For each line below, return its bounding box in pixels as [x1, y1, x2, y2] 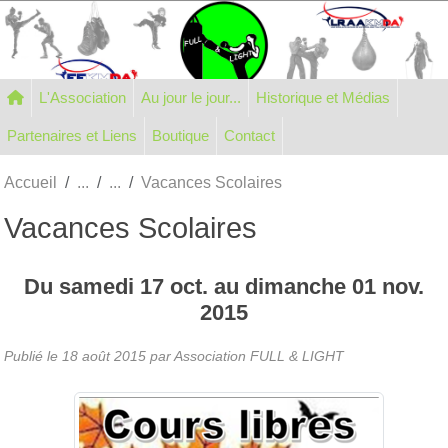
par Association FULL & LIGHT [146, 347, 344, 364]
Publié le [4, 347, 62, 364]
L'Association [39, 88, 126, 106]
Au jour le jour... [141, 88, 241, 106]
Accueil [4, 173, 57, 191]
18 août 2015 [62, 347, 146, 364]
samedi [59, 273, 140, 299]
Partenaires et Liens [86, 126, 137, 144]
